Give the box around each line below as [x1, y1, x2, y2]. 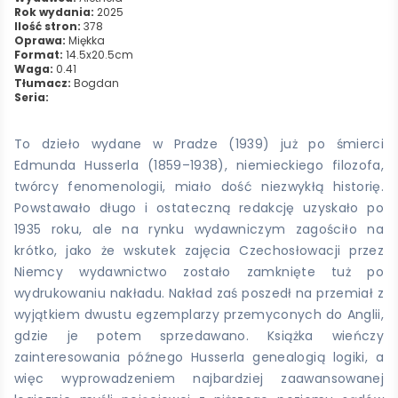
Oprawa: [14, 33, 66, 49]
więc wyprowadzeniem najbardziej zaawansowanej [14, 370, 384, 388]
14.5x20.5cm [63, 47, 133, 63]
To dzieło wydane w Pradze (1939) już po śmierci [14, 135, 384, 154]
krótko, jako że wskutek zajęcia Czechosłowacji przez [14, 242, 384, 260]
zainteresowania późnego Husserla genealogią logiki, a [14, 348, 384, 367]
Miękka [66, 33, 105, 49]
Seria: [14, 90, 49, 106]
